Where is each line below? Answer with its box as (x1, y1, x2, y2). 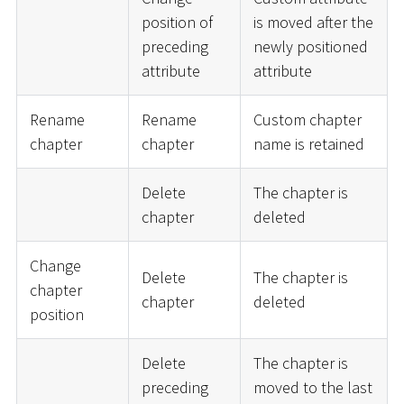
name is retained (252, 133, 364, 154)
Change (29, 254, 81, 276)
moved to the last (252, 376, 372, 398)
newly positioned (252, 35, 368, 57)
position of (141, 11, 213, 32)
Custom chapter (252, 108, 362, 130)
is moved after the (252, 11, 373, 32)
